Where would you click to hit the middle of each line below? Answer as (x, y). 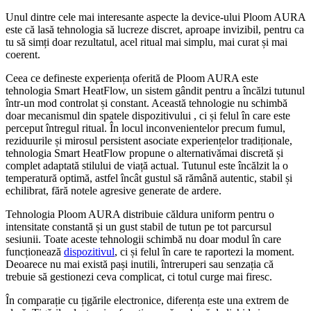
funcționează (35, 251)
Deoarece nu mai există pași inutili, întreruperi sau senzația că (140, 264)
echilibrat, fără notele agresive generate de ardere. (114, 190)
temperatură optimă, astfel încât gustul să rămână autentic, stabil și (149, 178)
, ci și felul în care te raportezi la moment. (204, 251)
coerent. (23, 54)
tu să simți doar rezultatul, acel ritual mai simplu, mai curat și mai (146, 42)
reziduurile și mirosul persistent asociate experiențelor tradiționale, (149, 140)
